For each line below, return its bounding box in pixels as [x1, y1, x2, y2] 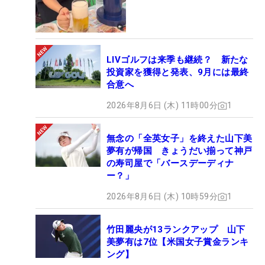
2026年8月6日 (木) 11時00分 [106, 101, 218, 111]
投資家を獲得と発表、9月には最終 [106, 67, 249, 78]
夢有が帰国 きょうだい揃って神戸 [106, 146, 253, 157]
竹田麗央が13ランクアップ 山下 [106, 224, 245, 235]
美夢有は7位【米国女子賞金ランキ [106, 237, 249, 248]
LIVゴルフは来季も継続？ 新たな [106, 54, 248, 66]
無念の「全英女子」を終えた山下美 [106, 133, 253, 144]
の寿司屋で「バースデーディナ [106, 158, 234, 169]
